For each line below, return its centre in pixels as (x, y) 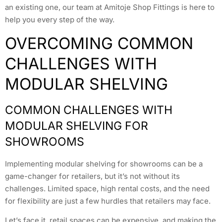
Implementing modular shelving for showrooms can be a (104, 164)
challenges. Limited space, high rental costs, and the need (107, 188)
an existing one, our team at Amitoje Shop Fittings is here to (110, 7)
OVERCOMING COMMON (99, 43)
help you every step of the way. (60, 20)
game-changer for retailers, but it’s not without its (92, 176)
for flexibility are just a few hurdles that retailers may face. (108, 201)
